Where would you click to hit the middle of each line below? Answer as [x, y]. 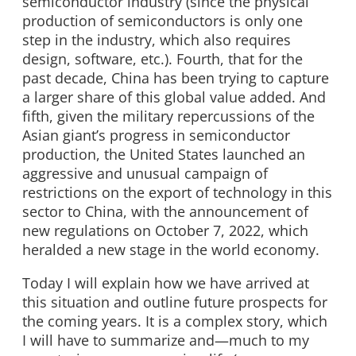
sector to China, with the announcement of [165, 212]
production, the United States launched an [164, 155]
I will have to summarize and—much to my [166, 340]
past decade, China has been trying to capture [176, 78]
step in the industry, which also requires [157, 40]
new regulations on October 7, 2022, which [165, 231]
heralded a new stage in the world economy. [171, 250]
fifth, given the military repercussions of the [168, 116]
